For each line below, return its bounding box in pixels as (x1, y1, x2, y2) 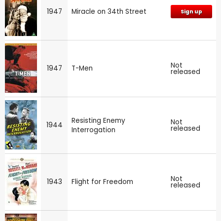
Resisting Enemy (72, 115, 125, 125)
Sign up (181, 7, 202, 15)
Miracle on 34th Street (72, 6, 147, 16)
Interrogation (72, 125, 115, 135)
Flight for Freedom (72, 177, 133, 186)
